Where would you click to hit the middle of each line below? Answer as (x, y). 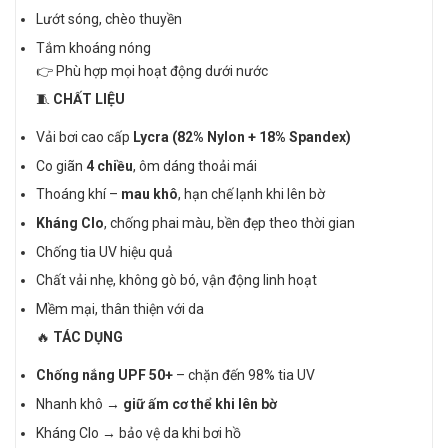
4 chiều (109, 165)
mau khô (149, 194)
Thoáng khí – (78, 194)
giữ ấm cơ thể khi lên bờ (200, 403)
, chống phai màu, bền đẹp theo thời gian (229, 222)
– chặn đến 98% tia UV (244, 375)
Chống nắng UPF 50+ (104, 375)
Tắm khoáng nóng (93, 47)
